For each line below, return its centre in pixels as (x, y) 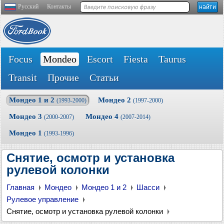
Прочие (63, 77)
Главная (20, 187)
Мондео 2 (115, 100)
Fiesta (136, 59)
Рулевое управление (42, 199)
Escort (100, 59)
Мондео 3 (26, 116)
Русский (28, 6)
